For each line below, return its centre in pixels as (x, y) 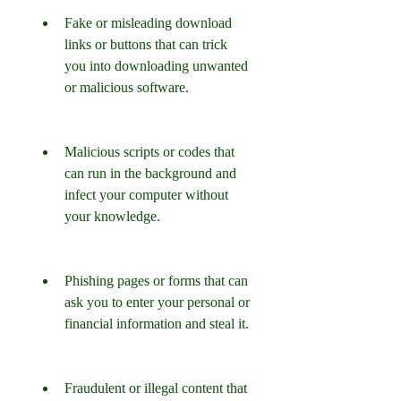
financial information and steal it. (157, 324)
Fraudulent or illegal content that (156, 388)
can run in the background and (150, 173)
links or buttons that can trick (146, 44)
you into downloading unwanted (156, 66)
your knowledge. (112, 216)
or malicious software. (127, 87)
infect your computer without (146, 195)
